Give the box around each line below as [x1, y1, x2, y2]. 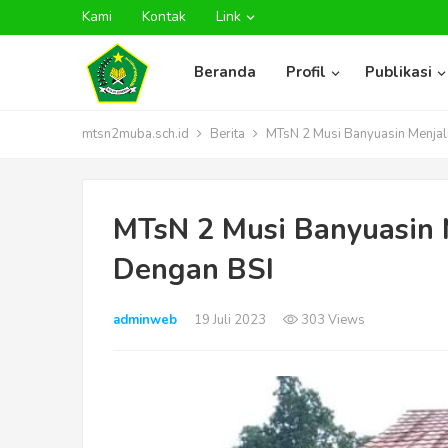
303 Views [298, 311, 365, 329]
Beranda [194, 62, 256, 82]
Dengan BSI [113, 250, 274, 289]
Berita [210, 125, 245, 143]
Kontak [142, 7, 186, 26]
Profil [286, 62, 326, 82]
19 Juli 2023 [194, 311, 269, 329]
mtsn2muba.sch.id [82, 125, 189, 143]
